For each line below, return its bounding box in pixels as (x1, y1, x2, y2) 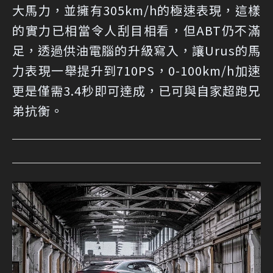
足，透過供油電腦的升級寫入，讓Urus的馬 (12, 41, 261, 60)
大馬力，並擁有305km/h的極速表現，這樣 (12, 1, 261, 19)
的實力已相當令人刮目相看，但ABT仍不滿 (12, 21, 261, 40)
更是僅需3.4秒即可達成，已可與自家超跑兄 (12, 82, 261, 100)
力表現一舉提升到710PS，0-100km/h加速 (12, 62, 261, 80)
